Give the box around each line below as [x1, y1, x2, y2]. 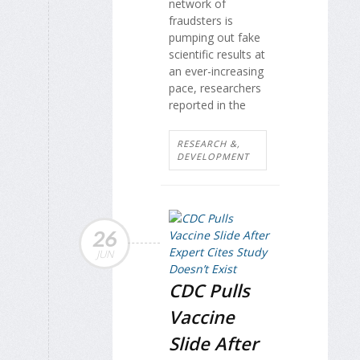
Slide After [169, 331, 258, 356]
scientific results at [169, 46, 265, 62]
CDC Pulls [169, 278, 250, 303]
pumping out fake [169, 29, 260, 45]
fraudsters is [169, 12, 233, 28]
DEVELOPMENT [177, 150, 249, 163]
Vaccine [169, 305, 235, 329]
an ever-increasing [169, 63, 264, 79]
